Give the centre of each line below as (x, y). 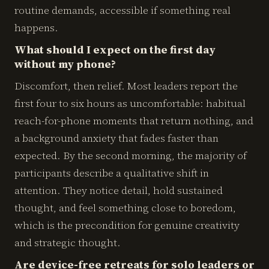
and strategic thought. (68, 243)
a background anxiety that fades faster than (116, 138)
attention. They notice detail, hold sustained (119, 190)
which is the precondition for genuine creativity (127, 225)
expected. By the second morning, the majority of (131, 156)
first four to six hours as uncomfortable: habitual (130, 103)
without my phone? (65, 64)
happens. (36, 28)
